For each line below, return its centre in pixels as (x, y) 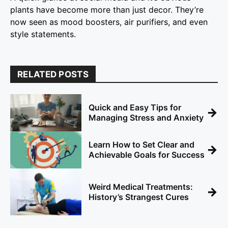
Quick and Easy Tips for (135, 108)
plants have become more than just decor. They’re (107, 9)
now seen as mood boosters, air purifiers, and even (109, 22)
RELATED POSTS (53, 74)
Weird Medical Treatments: (141, 187)
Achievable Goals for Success (147, 155)
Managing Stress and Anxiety (146, 118)
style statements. (43, 34)
